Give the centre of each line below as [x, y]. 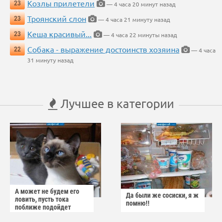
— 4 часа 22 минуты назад [139, 35]
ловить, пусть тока [42, 199]
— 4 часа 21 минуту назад [133, 20]
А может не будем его [47, 192]
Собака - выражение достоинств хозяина [103, 49]
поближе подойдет [43, 207]
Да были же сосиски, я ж [162, 195]
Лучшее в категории [116, 104]
